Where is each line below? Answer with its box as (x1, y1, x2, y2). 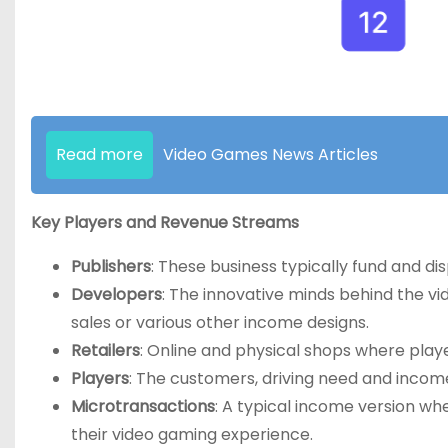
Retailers (71, 338, 140, 362)
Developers (71, 282, 162, 306)
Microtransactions (71, 394, 215, 418)
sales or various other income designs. (71, 310, 369, 334)
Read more (56, 142, 143, 166)
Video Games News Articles (163, 142, 378, 166)
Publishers (71, 254, 151, 278)
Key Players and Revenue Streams (31, 210, 299, 234)
